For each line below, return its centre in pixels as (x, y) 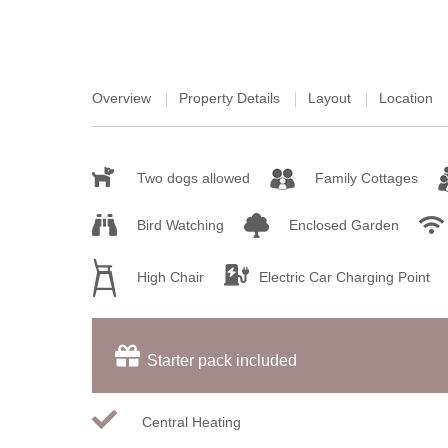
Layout (329, 98)
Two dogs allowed (193, 178)
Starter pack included (222, 360)
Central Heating (191, 421)
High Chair (170, 277)
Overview (121, 98)
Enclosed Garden (344, 224)
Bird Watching (180, 224)
